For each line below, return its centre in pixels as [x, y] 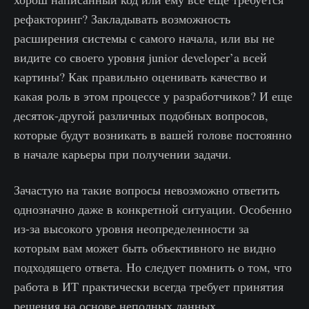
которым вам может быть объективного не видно [145, 248]
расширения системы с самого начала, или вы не [144, 38]
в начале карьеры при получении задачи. [123, 154]
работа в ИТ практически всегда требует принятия [149, 287]
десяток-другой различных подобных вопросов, [141, 116]
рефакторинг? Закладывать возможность [122, 19]
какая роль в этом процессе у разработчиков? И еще [153, 96]
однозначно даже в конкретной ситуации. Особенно [153, 209]
